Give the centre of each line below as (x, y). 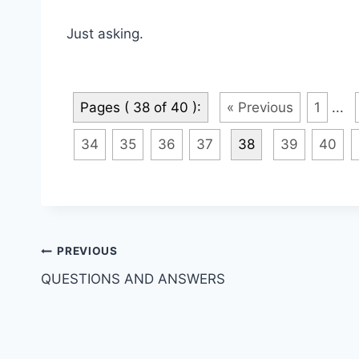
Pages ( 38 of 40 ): (141, 107)
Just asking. (105, 33)
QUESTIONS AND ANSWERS (133, 278)
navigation (97, 290)
